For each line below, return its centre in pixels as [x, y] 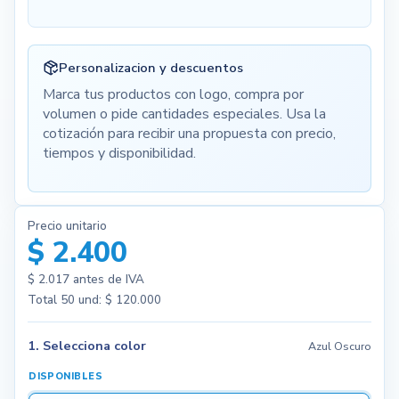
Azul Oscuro [340, 346]
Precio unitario [67, 226]
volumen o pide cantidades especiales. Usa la [184, 114]
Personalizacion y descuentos [151, 67]
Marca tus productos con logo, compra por [173, 95]
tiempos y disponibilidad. [119, 154]
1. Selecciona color [86, 345]
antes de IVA [106, 279]
